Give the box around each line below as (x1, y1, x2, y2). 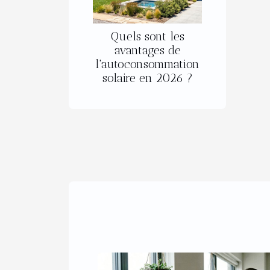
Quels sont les (110, 30, 184, 44)
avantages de (114, 43, 181, 58)
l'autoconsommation (95, 57, 199, 72)
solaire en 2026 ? (102, 71, 193, 86)
